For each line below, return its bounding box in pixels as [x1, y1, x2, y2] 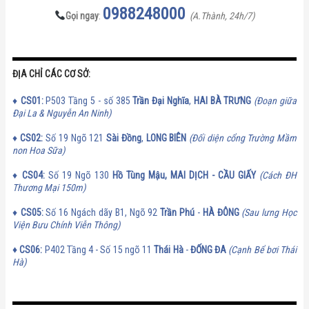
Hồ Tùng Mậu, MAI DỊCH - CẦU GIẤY [112, 169, 256, 181]
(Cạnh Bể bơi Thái [228, 243, 297, 255]
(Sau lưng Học [241, 206, 297, 218]
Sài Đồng [103, 132, 141, 143]
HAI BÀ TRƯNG [193, 94, 255, 106]
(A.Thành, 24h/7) [189, 10, 255, 21]
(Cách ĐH [259, 169, 297, 181]
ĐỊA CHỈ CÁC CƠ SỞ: [12, 68, 90, 79]
